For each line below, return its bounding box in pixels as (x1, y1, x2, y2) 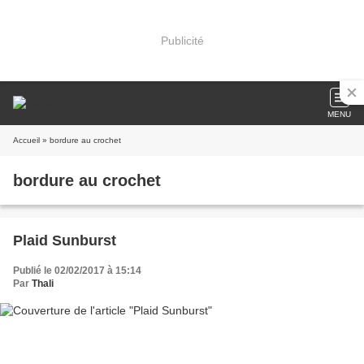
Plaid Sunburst (13, 232, 116, 249)
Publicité (160, 33, 204, 47)
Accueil (13, 136, 40, 145)
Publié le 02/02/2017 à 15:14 (13, 265, 141, 276)
